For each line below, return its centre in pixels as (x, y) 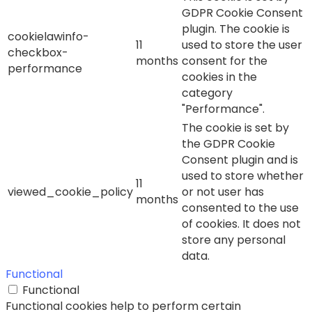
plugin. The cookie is (236, 29)
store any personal (234, 240)
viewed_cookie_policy (70, 192)
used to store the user (242, 45)
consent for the (225, 61)
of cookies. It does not (241, 224)
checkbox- (38, 52)
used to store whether (243, 175)
